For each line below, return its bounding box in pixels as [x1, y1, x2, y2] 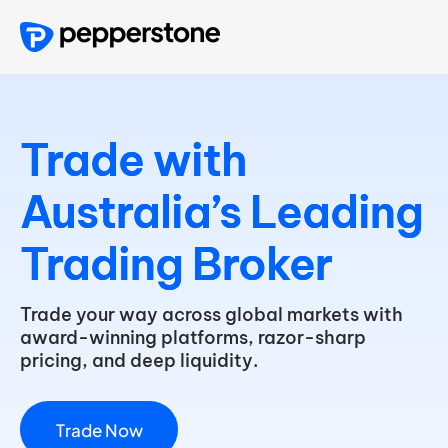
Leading [250, 184, 423, 240]
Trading [20, 236, 183, 292]
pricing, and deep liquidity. [20, 349, 258, 373]
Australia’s [20, 184, 241, 240]
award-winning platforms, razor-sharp [20, 326, 366, 350]
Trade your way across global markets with [20, 303, 403, 327]
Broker [192, 236, 332, 292]
